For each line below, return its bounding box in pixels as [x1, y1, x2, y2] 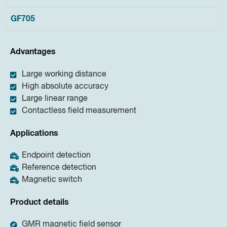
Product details [10, 198, 69, 206]
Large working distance [21, 70, 106, 79]
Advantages [10, 48, 56, 56]
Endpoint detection [21, 151, 91, 160]
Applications [10, 129, 58, 137]
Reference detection [21, 163, 96, 172]
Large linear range [21, 94, 88, 103]
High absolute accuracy [21, 82, 108, 91]
